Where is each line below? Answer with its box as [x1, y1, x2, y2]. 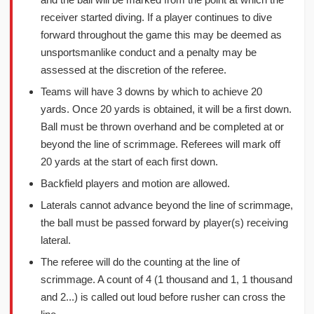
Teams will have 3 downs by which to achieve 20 [41, 86, 262, 97]
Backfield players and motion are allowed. [41, 177, 230, 189]
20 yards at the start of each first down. [41, 156, 218, 168]
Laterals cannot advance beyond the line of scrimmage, [41, 199, 293, 211]
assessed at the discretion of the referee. [41, 64, 226, 76]
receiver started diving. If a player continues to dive [41, 11, 272, 23]
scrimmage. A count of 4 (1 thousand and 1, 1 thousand [41, 273, 292, 285]
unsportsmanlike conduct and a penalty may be [41, 46, 257, 58]
